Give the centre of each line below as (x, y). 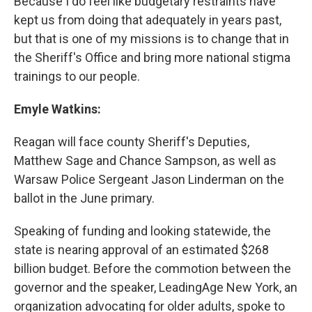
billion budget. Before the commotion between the (153, 269)
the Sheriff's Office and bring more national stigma (152, 58)
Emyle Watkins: (57, 109)
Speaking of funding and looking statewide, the (142, 231)
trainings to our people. (77, 77)
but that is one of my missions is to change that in (151, 39)
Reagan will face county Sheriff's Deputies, (132, 142)
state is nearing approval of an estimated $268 (141, 250)
